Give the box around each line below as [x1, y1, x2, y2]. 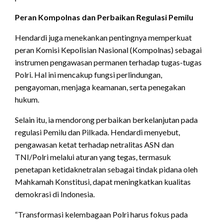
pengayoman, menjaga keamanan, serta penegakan [15, 82, 185, 92]
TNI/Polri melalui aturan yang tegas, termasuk [15, 152, 171, 162]
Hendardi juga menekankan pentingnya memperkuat [15, 33, 192, 43]
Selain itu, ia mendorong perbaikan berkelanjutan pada [15, 115, 198, 125]
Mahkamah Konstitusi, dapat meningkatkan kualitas [15, 177, 191, 187]
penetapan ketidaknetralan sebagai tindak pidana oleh [15, 165, 198, 174]
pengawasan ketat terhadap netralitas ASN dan [15, 140, 174, 150]
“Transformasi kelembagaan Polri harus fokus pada [15, 210, 188, 220]
